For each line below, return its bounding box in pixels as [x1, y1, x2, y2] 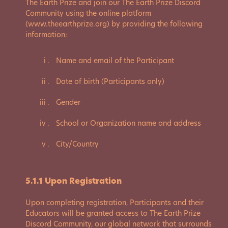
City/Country [56, 139, 99, 149]
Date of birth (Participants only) [56, 76, 164, 87]
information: [25, 30, 67, 40]
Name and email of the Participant [56, 55, 174, 66]
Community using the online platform [25, 8, 151, 18]
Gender [56, 97, 80, 107]
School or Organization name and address [56, 118, 201, 128]
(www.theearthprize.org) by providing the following [25, 19, 203, 29]
